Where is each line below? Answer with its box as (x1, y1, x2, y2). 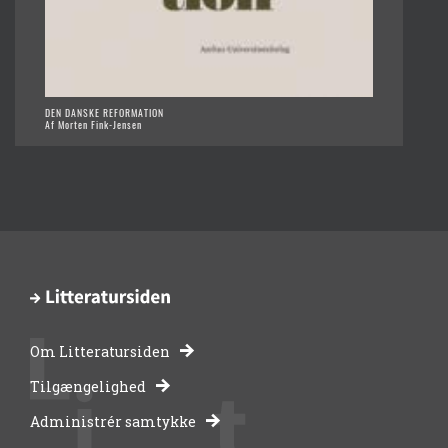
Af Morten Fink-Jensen (45, 117, 142, 133)
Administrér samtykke (30, 411, 196, 431)
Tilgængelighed (30, 376, 146, 396)
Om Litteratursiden (30, 341, 170, 361)
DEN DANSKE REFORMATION (45, 105, 164, 121)
